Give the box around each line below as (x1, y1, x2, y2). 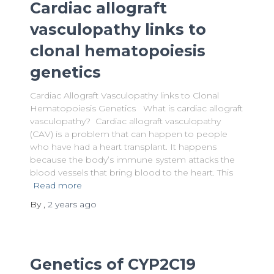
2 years (47, 199, 77, 210)
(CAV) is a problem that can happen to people (29, 128, 228, 139)
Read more (32, 180, 82, 191)
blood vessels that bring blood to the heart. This (29, 167, 233, 178)
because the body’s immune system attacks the (29, 154, 235, 165)
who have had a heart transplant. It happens (29, 141, 217, 152)
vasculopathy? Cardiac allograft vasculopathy (29, 116, 221, 127)
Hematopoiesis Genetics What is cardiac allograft (29, 103, 243, 114)
